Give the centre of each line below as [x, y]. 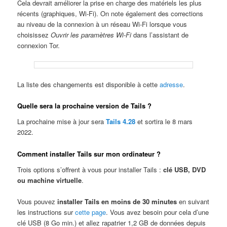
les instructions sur [46, 212]
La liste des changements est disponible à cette [89, 84]
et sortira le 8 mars [164, 122]
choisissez [34, 34]
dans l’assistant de [160, 34]
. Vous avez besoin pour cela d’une [158, 212]
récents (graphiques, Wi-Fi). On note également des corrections [110, 13]
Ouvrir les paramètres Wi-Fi [91, 34]
